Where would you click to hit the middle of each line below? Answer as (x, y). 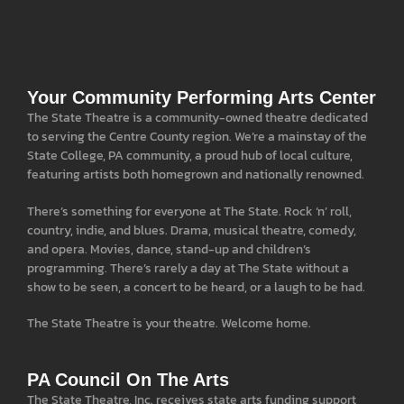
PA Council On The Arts (128, 379)
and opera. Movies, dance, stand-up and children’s (169, 249)
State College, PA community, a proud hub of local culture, (190, 156)
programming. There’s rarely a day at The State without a (188, 268)
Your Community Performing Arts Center (202, 98)
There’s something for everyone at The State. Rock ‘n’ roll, (189, 211)
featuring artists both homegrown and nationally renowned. (196, 175)
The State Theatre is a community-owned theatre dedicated (197, 118)
